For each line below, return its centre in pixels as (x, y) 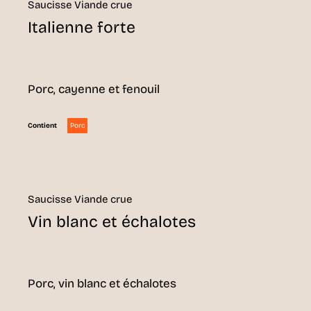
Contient (42, 126)
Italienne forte (82, 28)
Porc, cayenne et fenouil (94, 90)
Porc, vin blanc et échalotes (102, 284)
